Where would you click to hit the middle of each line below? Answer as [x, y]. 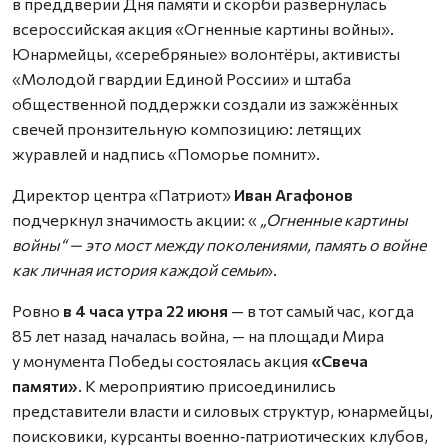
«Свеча [338, 360]
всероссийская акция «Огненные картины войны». [203, 28]
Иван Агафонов [293, 194]
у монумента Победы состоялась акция [160, 360]
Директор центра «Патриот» [123, 194]
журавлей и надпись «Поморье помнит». [166, 153]
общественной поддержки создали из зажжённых [205, 103]
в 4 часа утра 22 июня [144, 310]
